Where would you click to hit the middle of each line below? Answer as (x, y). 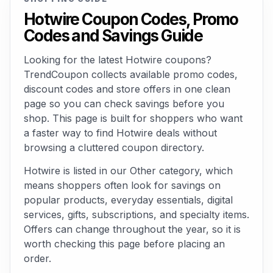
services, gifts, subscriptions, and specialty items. (136, 214)
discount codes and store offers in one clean (127, 89)
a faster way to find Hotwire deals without (120, 133)
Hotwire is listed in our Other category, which (128, 171)
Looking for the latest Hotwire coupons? (118, 60)
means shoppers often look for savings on (122, 185)
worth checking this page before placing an (124, 244)
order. (37, 258)
